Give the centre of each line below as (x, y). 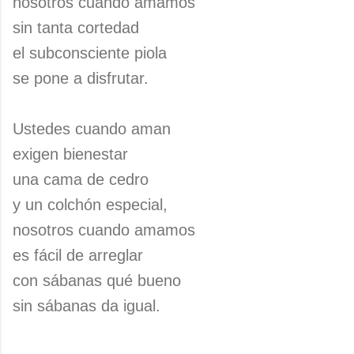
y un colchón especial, (90, 205)
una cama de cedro (81, 179)
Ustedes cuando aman (92, 129)
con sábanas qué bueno (97, 281)
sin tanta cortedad (76, 28)
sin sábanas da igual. (87, 306)
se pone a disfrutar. (81, 78)
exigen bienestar (70, 154)
